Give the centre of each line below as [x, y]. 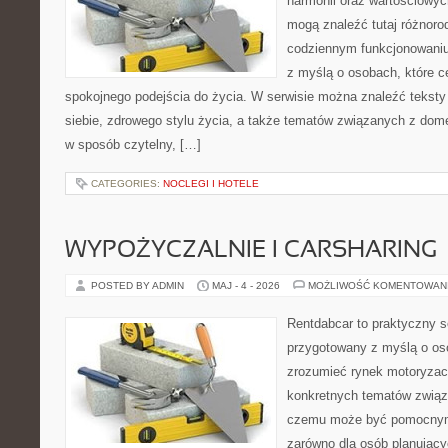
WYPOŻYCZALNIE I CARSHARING [251, 251]
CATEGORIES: [127, 183]
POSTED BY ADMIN [139, 285]
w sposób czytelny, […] [133, 144]
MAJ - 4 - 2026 [246, 285]
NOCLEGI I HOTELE [211, 183]
